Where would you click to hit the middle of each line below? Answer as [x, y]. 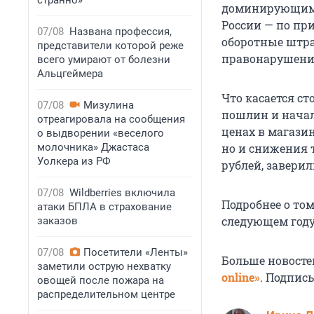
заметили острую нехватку [104, 266]
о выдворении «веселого [101, 133]
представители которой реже [110, 46]
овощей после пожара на [101, 280]
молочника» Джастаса [93, 147]
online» [241, 278]
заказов [57, 221]
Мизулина [109, 105]
